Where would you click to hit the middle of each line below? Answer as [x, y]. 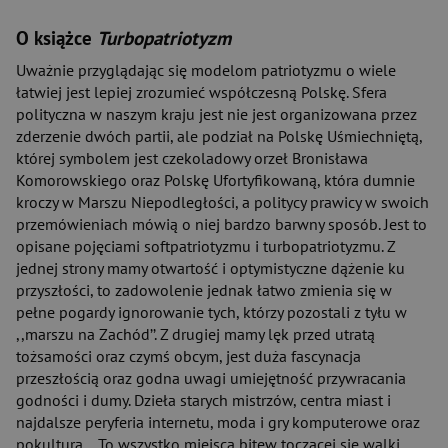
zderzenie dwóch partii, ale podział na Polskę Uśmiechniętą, [219, 136]
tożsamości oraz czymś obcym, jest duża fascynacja [188, 356]
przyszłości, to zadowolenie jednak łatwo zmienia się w [204, 290]
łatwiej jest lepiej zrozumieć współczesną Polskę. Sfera [201, 92]
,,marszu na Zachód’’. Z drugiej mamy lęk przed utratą [195, 334]
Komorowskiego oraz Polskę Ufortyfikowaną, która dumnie [215, 180]
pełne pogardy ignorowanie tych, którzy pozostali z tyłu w [211, 312]
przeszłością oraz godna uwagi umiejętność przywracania [211, 378]
